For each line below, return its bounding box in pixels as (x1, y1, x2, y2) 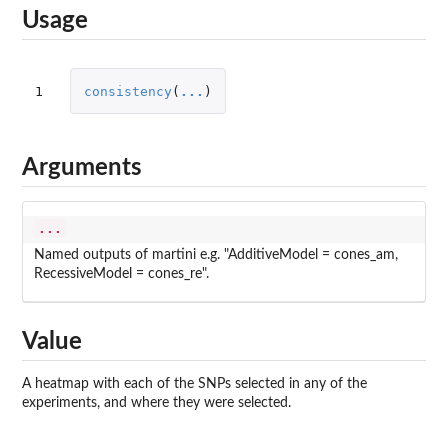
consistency (83, 83, 172, 99)
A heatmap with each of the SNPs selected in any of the (22, 377, 367, 392)
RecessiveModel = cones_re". (33, 267, 209, 282)
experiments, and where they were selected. (22, 396, 291, 411)
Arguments (22, 155, 142, 180)
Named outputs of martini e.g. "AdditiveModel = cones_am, (33, 248, 398, 263)
